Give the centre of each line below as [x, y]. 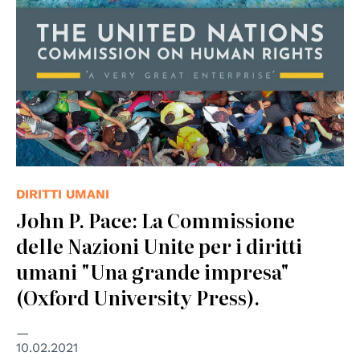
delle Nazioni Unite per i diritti [159, 245]
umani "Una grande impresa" [153, 271]
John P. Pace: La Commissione [155, 219]
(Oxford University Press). [138, 297]
